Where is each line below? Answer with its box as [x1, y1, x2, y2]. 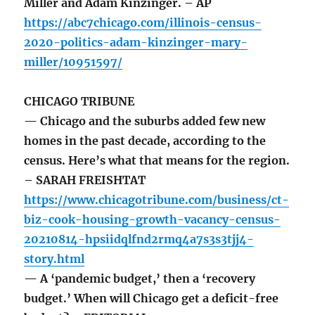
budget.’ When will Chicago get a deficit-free [24, 291, 279, 306]
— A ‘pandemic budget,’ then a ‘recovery [24, 271, 256, 286]
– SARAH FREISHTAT [24, 173, 146, 188]
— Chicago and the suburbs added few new [24, 114, 266, 129]
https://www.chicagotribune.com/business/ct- [24, 193, 290, 207]
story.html [24, 252, 85, 266]
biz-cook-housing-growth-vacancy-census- [24, 212, 281, 227]
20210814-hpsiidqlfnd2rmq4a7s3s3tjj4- [24, 232, 255, 247]
